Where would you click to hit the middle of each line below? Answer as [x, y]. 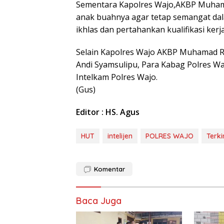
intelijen [120, 136]
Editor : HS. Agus [108, 112]
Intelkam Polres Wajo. [117, 77]
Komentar [109, 169]
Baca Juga [99, 201]
